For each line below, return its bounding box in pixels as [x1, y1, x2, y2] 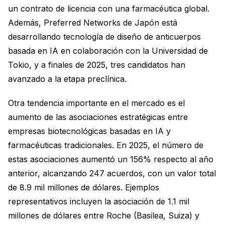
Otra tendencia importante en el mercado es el [8, 97, 185, 108]
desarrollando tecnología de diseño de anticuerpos [8, 31, 201, 42]
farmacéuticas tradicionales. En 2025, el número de [8, 140, 203, 150]
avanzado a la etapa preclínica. [8, 73, 127, 84]
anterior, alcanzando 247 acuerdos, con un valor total [8, 168, 216, 178]
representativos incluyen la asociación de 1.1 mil [8, 196, 189, 206]
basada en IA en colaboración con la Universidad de [8, 45, 208, 56]
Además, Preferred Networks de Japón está [8, 17, 177, 28]
